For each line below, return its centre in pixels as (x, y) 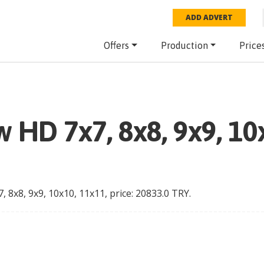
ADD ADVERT (209, 17)
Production (184, 45)
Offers (116, 45)
